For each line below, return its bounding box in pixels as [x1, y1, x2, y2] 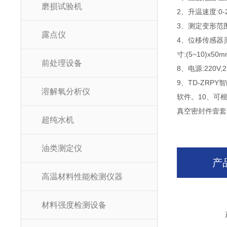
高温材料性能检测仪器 [41, 172, 123, 181]
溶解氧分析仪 [41, 87, 90, 96]
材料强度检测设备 [41, 201, 106, 209]
